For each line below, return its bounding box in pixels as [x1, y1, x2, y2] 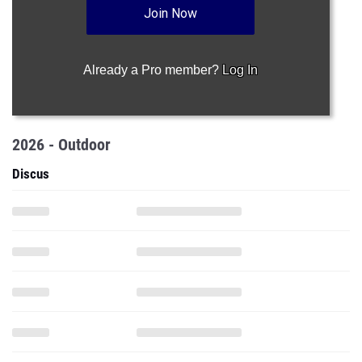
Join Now [144, 6, 198, 21]
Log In [222, 63, 259, 77]
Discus [12, 166, 49, 182]
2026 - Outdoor [12, 135, 111, 154]
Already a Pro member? [83, 63, 223, 77]
